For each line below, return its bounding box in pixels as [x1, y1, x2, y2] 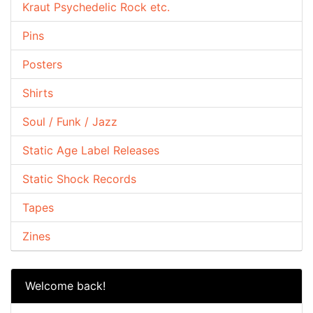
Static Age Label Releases [22, 143, 159, 157]
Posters [22, 57, 62, 71]
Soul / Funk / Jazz [22, 114, 117, 129]
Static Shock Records [22, 171, 136, 186]
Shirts [22, 85, 53, 100]
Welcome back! [25, 278, 105, 293]
